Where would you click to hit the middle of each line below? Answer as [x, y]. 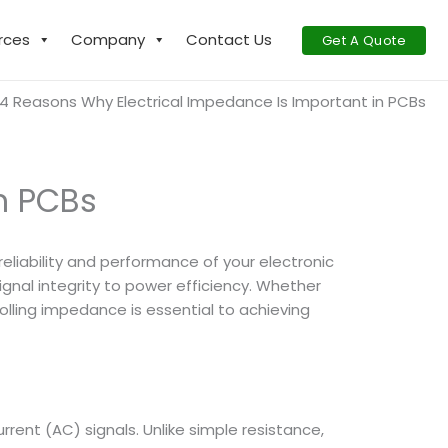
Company [107, 39]
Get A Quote [363, 40]
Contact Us [228, 39]
